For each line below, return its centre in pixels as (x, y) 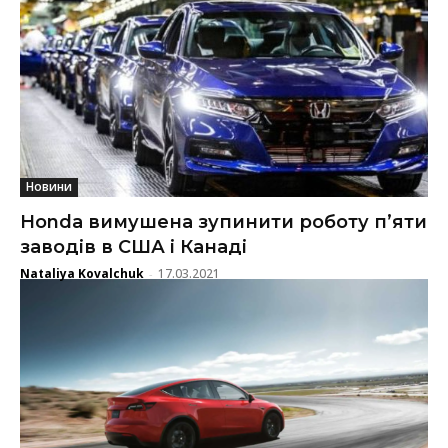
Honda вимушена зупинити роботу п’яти (223, 221)
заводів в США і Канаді (133, 246)
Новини (49, 186)
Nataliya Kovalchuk (82, 273)
